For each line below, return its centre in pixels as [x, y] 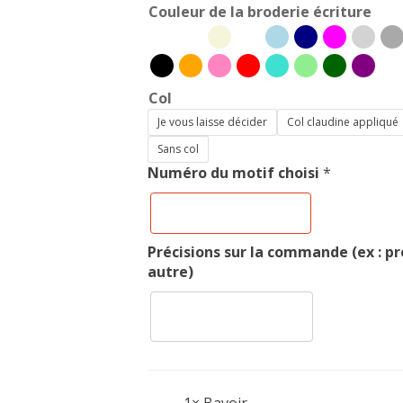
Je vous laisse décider [212, 122]
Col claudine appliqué [342, 122]
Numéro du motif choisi [233, 172]
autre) [170, 271]
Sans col [178, 149]
